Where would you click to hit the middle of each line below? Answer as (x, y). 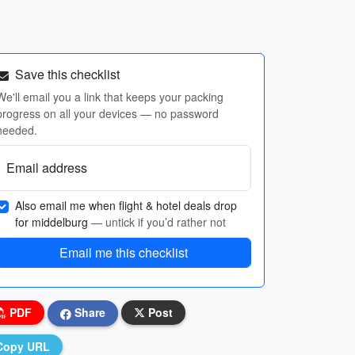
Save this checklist (66, 74)
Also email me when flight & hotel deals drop (126, 205)
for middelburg (53, 222)
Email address (47, 168)
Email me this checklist (124, 252)
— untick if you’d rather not (158, 222)
